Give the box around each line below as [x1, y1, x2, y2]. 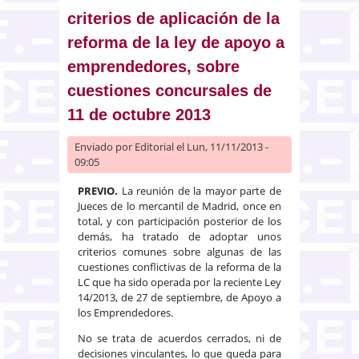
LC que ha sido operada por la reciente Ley [78, 274, 281, 289]
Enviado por [75, 139, 135, 154]
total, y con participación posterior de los [78, 213, 281, 228]
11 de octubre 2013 [67, 105, 211, 123]
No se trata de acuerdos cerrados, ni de [78, 330, 281, 345]
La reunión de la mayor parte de [118, 183, 281, 198]
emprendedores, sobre [67, 57, 240, 75]
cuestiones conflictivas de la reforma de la [78, 259, 281, 274]
